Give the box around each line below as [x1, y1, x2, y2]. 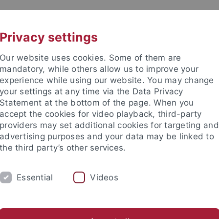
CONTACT [147, 13, 178, 22]
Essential [17, 172, 53, 182]
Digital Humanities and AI [25, 177, 109, 187]
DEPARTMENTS [34, 152, 91, 162]
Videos [90, 172, 118, 182]
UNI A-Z [80, 13, 105, 22]
